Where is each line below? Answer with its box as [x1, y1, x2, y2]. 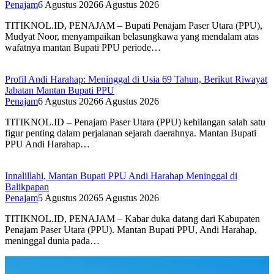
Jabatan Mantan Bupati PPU [5, 85, 114, 96]
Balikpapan [5, 182, 49, 193]
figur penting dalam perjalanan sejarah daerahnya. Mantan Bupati [5, 128, 256, 139]
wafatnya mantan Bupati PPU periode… [5, 42, 161, 53]
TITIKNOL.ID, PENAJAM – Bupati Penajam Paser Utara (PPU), [5, 20, 262, 31]
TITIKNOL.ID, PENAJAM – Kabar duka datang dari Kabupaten [5, 213, 260, 224]
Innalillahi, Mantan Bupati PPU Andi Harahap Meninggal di [5, 171, 237, 182]
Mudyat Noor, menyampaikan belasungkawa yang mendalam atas [5, 31, 259, 42]
